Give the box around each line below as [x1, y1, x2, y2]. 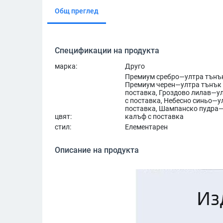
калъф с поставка [125, 112, 184, 120]
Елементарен [125, 122, 168, 131]
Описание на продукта [55, 145, 139, 155]
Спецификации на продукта [55, 45, 159, 55]
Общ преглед [55, 6, 99, 15]
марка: [55, 62, 77, 70]
